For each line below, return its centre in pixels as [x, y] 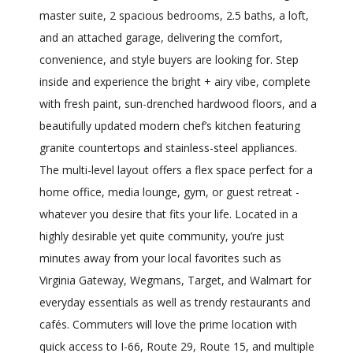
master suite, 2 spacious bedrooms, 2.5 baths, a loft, [174, 16]
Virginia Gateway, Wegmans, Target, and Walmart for [175, 281]
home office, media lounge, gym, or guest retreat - [169, 192]
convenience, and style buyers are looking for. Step [169, 60]
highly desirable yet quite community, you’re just [162, 236]
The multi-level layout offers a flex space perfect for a [176, 170]
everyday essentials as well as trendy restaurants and [175, 303]
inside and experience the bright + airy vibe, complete [175, 82]
